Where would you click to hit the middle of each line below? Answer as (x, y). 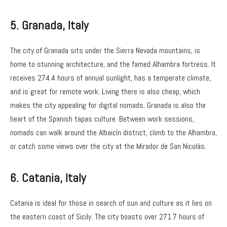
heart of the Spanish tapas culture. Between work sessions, (102, 119)
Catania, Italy (54, 178)
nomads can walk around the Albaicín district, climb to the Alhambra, (113, 133)
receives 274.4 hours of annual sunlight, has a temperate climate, (110, 78)
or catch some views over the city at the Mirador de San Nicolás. (108, 146)
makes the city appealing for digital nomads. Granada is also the (108, 105)
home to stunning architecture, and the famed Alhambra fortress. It (113, 64)
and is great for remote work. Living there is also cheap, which (105, 92)
